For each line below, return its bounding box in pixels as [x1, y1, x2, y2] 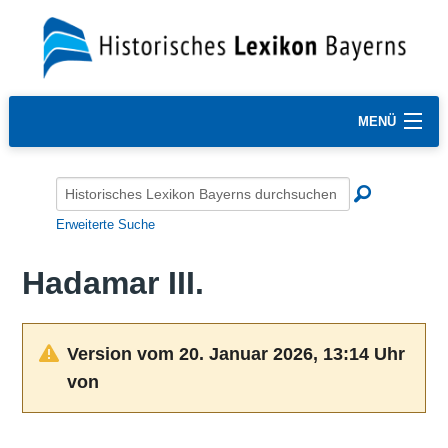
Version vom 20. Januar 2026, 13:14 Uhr [66, 343, 405, 364]
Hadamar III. [21, 265, 204, 302]
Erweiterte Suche [56, 216, 155, 232]
